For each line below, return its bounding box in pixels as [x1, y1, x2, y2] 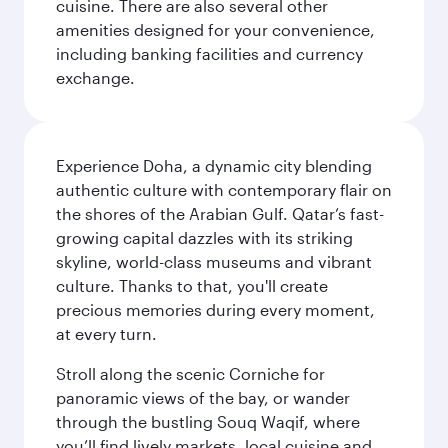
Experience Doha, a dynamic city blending [56, 156, 372, 175]
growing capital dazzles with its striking [56, 228, 353, 247]
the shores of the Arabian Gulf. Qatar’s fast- [56, 204, 384, 223]
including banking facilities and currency [56, 44, 363, 63]
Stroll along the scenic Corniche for [56, 364, 325, 383]
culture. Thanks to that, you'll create [56, 276, 328, 295]
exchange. [56, 68, 135, 87]
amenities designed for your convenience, [56, 20, 375, 39]
